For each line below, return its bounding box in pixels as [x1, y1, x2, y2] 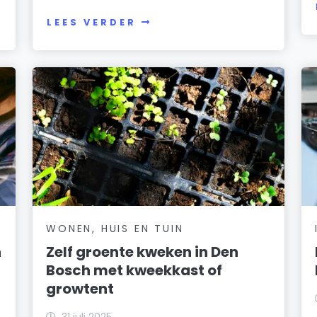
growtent [46, 278, 115, 299]
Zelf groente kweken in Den [46, 241, 239, 262]
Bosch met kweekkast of [46, 260, 223, 280]
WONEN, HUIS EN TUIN [46, 221, 184, 236]
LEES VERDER [47, 16, 137, 29]
